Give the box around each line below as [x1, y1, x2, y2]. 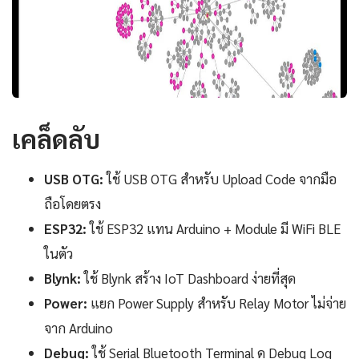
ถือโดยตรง [44, 195, 101, 213]
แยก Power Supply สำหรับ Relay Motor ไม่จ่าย [87, 294, 346, 313]
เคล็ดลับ [12, 122, 100, 155]
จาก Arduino [44, 319, 113, 337]
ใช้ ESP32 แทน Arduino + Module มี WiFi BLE [87, 220, 341, 238]
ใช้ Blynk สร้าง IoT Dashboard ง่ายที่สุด [81, 269, 296, 288]
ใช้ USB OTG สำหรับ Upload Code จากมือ [103, 170, 337, 188]
